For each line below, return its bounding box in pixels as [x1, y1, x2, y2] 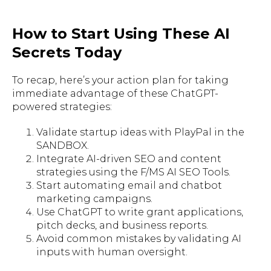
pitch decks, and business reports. [36, 219, 208, 231]
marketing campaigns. [36, 192, 152, 204]
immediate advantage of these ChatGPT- [12, 87, 218, 99]
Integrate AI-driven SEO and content [36, 152, 221, 165]
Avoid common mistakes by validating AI [36, 232, 241, 244]
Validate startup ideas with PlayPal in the [36, 126, 244, 138]
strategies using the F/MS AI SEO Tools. [36, 166, 230, 178]
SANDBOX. [36, 139, 89, 151]
